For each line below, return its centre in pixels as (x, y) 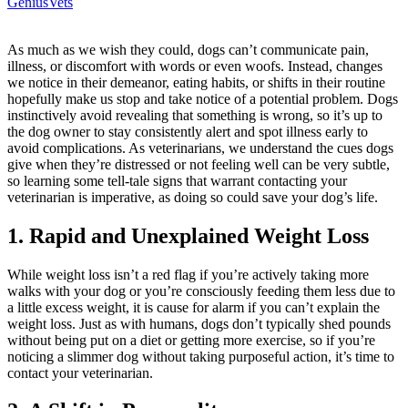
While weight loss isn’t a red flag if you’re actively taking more (188, 274)
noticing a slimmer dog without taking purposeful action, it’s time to (201, 356)
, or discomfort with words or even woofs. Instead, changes (213, 66)
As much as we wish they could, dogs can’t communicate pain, (188, 49)
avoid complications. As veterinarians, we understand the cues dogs (200, 148)
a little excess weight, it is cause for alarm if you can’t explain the (194, 307)
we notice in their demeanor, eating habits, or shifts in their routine (196, 82)
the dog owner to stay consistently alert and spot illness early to (188, 131)
